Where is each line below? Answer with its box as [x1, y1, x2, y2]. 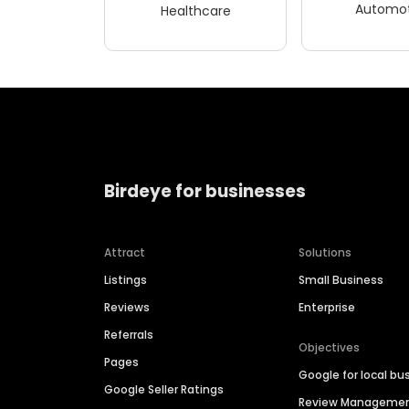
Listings [104, 272, 147, 288]
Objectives [299, 340, 361, 356]
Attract [104, 245, 145, 261]
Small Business [299, 272, 384, 288]
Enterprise [299, 299, 356, 316]
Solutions [299, 245, 352, 261]
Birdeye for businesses [104, 178, 306, 204]
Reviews [104, 299, 150, 316]
